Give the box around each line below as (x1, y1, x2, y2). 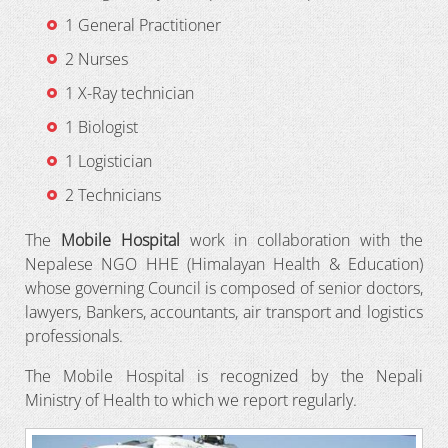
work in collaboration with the (179, 228, 424, 251)
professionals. (25, 324, 123, 347)
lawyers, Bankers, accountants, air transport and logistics (25, 300, 423, 323)
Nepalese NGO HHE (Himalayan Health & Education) (25, 252, 423, 275)
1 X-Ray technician (65, 81, 194, 104)
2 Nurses (65, 47, 128, 70)
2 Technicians (65, 183, 161, 206)
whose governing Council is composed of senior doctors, (25, 276, 423, 299)
